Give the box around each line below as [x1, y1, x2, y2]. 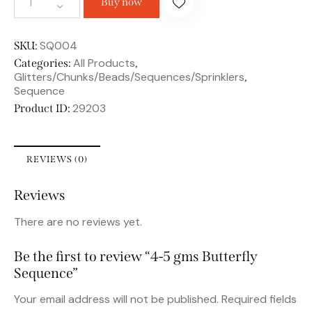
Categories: [14, 56, 73, 70]
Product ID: [14, 101, 72, 115]
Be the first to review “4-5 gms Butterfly [14, 248, 258, 265]
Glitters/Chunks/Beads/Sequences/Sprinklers [14, 69, 244, 84]
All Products [73, 55, 135, 70]
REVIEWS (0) [26, 153, 88, 164]
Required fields [221, 292, 297, 307]
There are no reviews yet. [14, 214, 142, 229]
